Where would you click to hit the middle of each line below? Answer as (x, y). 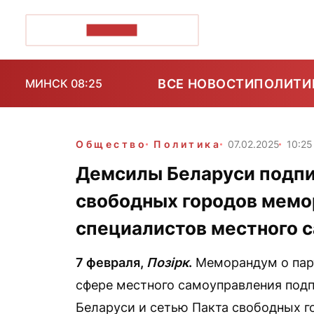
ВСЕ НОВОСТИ (206, 83)
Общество (111, 144)
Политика (187, 144)
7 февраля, (111, 262)
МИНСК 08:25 (64, 83)
